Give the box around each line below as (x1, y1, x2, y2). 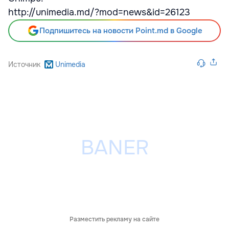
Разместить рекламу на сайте (70, 215, 159, 223)
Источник (8, 60, 40, 69)
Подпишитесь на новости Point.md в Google (39, 26, 202, 36)
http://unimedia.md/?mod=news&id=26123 (8, 7, 190, 18)
